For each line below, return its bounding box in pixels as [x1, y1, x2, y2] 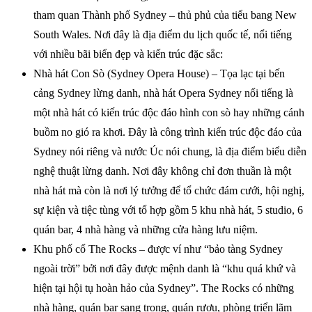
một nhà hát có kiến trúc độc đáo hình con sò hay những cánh [33, 106, 304, 118]
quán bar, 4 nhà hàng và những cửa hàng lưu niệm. [33, 223, 258, 235]
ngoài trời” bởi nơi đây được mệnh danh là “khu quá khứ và [33, 262, 296, 274]
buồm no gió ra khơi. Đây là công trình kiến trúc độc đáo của [33, 125, 302, 138]
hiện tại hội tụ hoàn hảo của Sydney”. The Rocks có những [33, 281, 294, 294]
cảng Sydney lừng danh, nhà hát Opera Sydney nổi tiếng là [33, 86, 293, 99]
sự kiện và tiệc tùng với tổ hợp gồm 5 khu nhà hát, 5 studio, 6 [33, 203, 303, 216]
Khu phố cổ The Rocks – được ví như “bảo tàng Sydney [33, 242, 283, 255]
